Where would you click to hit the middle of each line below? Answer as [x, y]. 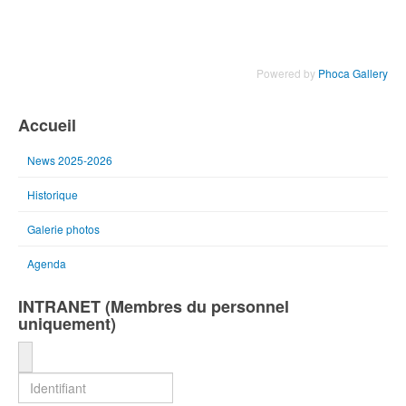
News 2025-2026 [70, 159]
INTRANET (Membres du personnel [154, 306]
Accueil [47, 125]
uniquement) [67, 323]
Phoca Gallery [353, 72]
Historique [53, 194]
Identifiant [57, 355]
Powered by [287, 72]
